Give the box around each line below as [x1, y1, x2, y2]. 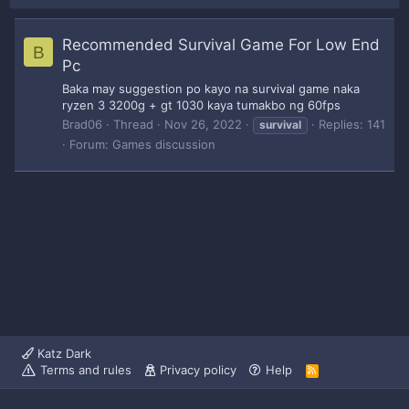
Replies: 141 [319, 116, 385, 131]
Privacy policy [159, 362, 236, 377]
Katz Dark [34, 346, 91, 361]
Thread [113, 116, 153, 131]
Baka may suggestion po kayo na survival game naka [62, 80, 360, 96]
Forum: [69, 136, 112, 152]
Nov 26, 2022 [164, 116, 242, 131]
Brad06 [62, 116, 102, 131]
